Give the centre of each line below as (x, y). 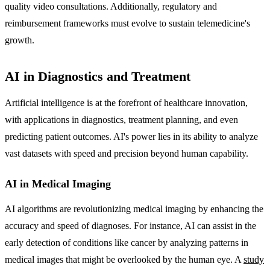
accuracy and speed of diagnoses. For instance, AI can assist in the (130, 225)
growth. (20, 40)
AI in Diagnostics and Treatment (98, 76)
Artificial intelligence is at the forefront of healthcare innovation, (126, 102)
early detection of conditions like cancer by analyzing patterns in (127, 242)
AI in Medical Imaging (58, 184)
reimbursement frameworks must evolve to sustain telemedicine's (127, 23)
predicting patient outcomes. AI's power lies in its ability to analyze (131, 136)
